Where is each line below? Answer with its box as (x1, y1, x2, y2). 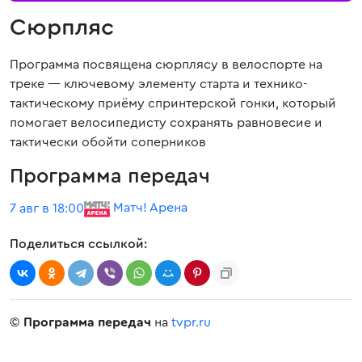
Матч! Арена (110, 200, 187, 214)
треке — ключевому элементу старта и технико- (10, 78, 308, 90)
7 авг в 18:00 (10, 202, 84, 215)
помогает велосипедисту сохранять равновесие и (10, 116, 322, 129)
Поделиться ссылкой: (10, 238, 147, 250)
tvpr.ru (171, 316, 211, 329)
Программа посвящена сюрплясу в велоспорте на (10, 58, 322, 71)
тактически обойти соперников (10, 136, 206, 149)
